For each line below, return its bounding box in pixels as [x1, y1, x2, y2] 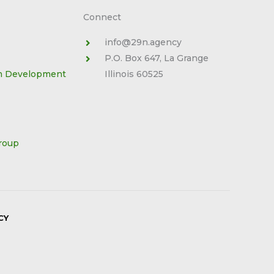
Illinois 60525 [105, 68, 164, 80]
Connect [83, 12, 122, 23]
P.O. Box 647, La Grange [105, 53, 209, 64]
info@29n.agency [105, 37, 182, 48]
